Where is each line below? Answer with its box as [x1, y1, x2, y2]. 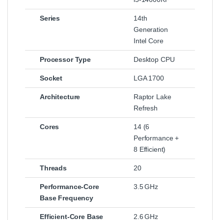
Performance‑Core [40, 182, 99, 191]
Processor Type [40, 55, 91, 63]
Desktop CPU [134, 55, 175, 63]
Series [40, 14, 60, 22]
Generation [134, 25, 168, 33]
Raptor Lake [134, 92, 171, 101]
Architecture [40, 92, 81, 101]
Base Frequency [40, 193, 94, 202]
